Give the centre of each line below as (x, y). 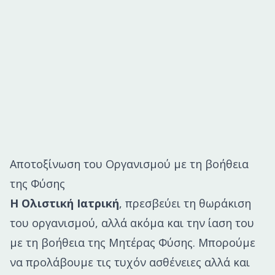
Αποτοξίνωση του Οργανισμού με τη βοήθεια (129, 164)
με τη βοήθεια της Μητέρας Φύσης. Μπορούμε (133, 243)
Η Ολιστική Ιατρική (64, 203)
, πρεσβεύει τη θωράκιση (185, 203)
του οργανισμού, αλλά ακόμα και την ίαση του (132, 223)
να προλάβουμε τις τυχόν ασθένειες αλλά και (130, 262)
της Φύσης (37, 184)
